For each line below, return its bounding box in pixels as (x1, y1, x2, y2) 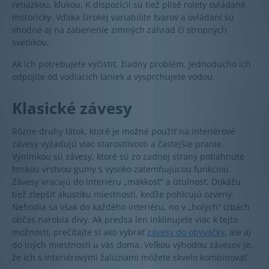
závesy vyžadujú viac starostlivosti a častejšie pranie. (12, 138, 224, 150)
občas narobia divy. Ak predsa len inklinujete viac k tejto (12, 214, 238, 226)
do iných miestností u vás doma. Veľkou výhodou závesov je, (12, 239, 253, 251)
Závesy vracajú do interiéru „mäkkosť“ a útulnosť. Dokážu (12, 176, 241, 188)
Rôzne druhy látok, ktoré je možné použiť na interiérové (12, 125, 235, 138)
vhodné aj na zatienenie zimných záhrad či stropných (12, 24, 227, 36)
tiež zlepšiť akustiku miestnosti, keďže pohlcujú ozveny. (12, 189, 234, 201)
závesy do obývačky (147, 226, 225, 238)
